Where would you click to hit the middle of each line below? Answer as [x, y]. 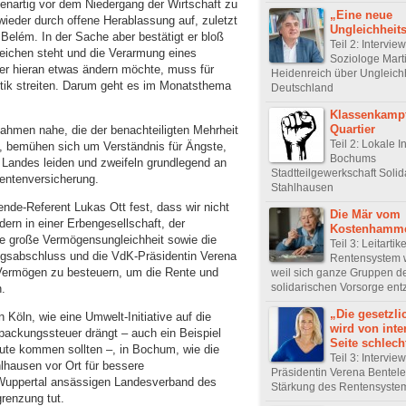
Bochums [353, 158]
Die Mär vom [365, 214]
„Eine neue [361, 14]
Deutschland [302, 87]
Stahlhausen [302, 187]
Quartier [353, 129]
